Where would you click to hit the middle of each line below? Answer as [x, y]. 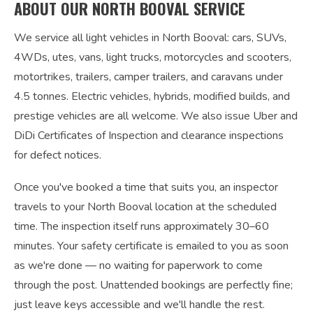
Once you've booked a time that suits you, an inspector [146, 187]
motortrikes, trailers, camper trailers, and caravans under [148, 77]
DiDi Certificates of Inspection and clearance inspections [149, 136]
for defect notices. [58, 155]
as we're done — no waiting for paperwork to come [138, 265]
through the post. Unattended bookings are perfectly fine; [153, 285]
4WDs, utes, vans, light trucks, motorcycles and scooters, [153, 57]
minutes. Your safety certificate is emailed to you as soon [151, 246]
